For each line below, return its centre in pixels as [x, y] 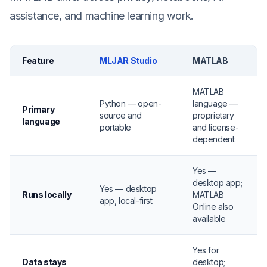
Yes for [206, 250]
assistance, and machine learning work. [102, 16]
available [209, 218]
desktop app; [218, 183]
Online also [213, 207]
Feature [38, 60]
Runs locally [47, 195]
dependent [214, 139]
